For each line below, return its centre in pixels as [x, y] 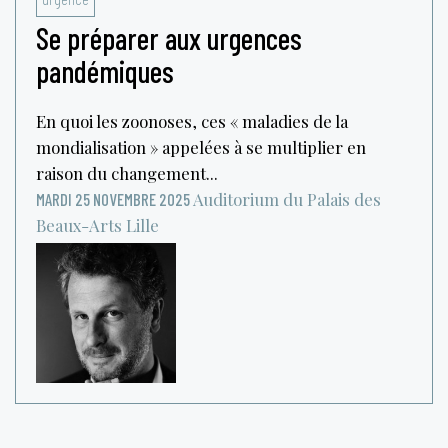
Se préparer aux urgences [169, 37]
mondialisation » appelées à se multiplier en [201, 146]
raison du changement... [127, 172]
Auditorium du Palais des [287, 198]
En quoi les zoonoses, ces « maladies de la [192, 120]
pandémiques [105, 70]
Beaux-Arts [79, 224]
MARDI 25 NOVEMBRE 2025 [113, 198]
